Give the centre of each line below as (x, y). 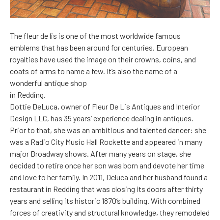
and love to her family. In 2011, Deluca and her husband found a (109, 177)
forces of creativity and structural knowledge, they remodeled (110, 213)
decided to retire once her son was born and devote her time (107, 165)
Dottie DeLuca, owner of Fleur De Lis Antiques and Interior (105, 107)
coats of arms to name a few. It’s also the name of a (94, 71)
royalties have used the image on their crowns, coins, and (103, 59)
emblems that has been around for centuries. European (99, 48)
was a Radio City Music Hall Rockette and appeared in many (106, 142)
